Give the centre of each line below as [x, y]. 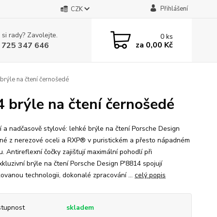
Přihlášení [174, 9]
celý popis [150, 175]
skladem [80, 208]
